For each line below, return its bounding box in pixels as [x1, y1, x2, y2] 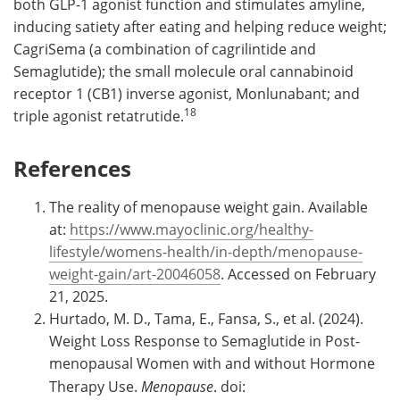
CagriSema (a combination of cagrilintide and [13, 38, 316, 59]
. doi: [213, 376, 246, 396]
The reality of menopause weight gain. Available [49, 196, 368, 217]
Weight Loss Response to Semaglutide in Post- [49, 330, 360, 351]
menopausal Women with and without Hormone [49, 353, 375, 373]
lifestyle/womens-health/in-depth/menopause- [49, 241, 362, 262]
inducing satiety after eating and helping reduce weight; [13, 16, 387, 37]
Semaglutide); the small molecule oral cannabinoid [13, 61, 354, 81]
